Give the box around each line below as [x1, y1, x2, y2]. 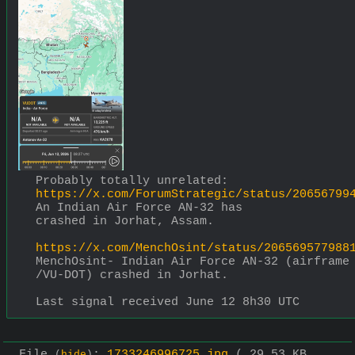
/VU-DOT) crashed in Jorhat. [36, 268, 228, 282]
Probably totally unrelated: [36, 174, 228, 188]
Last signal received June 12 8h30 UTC [36, 295, 300, 309]
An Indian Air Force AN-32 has [36, 200, 250, 215]
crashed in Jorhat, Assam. [36, 214, 214, 228]
